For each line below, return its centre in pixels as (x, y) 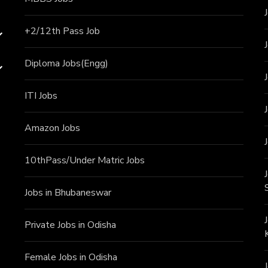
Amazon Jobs (52, 128)
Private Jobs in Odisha (70, 225)
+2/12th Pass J (57, 31)
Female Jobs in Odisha (71, 258)
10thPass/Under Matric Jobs (84, 161)
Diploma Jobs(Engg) (66, 64)
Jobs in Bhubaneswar (68, 193)
